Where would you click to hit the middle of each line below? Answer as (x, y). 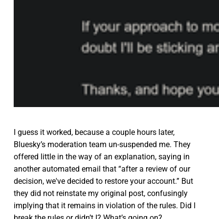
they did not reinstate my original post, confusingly (101, 194)
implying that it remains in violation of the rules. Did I (105, 206)
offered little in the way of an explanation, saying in (102, 157)
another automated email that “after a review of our (102, 169)
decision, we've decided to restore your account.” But (103, 181)
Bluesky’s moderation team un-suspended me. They (102, 145)
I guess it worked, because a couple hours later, (94, 132)
